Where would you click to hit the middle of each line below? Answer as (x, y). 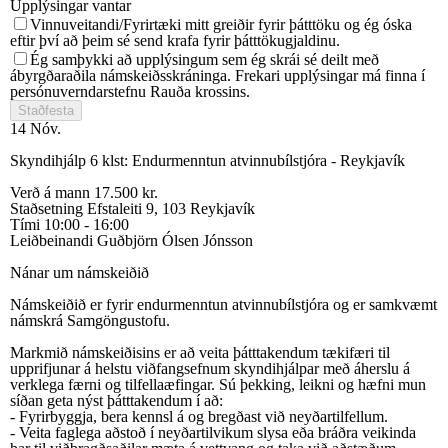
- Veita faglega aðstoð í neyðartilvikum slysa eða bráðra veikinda (213, 432)
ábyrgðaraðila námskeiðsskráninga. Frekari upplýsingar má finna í (217, 75)
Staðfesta (46, 110)
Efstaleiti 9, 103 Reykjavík (171, 208)
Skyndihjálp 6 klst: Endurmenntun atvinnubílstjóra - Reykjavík (207, 160)
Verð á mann (52, 192)
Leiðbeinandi (53, 240)
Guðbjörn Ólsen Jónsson (175, 240)
